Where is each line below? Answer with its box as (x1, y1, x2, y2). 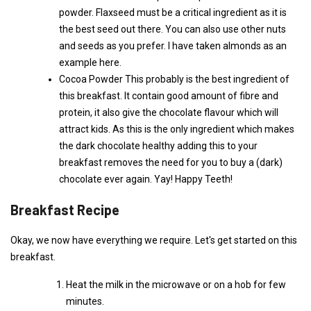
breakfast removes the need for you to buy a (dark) (59, 156, 283, 168)
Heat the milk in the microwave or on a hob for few (66, 278, 286, 290)
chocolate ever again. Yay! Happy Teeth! (59, 173, 233, 185)
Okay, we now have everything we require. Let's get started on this (10, 234, 297, 246)
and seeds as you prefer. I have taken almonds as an (59, 40, 287, 51)
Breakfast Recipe (10, 201, 119, 218)
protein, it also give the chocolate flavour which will (59, 106, 278, 118)
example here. (59, 56, 121, 68)
